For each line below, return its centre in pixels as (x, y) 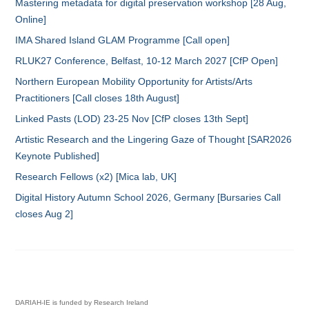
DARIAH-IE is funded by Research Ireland (82, 303)
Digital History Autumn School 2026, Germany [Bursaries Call (148, 198)
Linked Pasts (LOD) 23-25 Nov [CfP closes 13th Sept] (132, 119)
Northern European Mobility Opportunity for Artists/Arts (134, 82)
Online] (31, 20)
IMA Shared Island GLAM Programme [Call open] (123, 40)
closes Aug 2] (44, 214)
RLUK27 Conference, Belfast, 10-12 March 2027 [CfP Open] (147, 61)
